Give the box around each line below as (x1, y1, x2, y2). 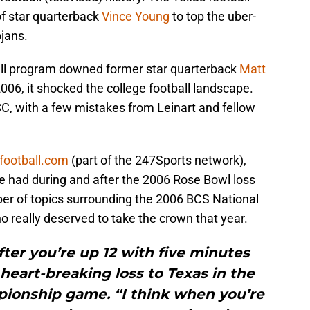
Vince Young (102, 9, 170, 24)
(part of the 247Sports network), (69, 153, 246, 168)
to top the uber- (170, 9, 256, 24)
